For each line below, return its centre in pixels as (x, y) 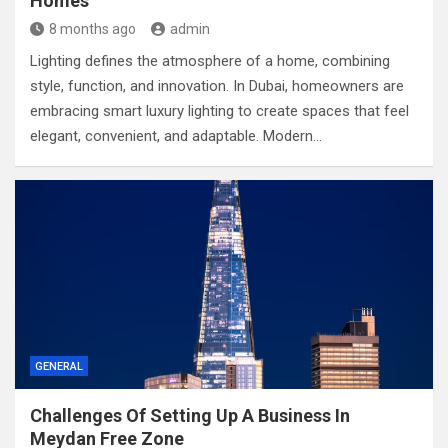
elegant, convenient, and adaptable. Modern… (176, 136)
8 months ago (92, 29)
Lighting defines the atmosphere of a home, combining (210, 61)
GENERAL (59, 366)
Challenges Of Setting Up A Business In (190, 415)
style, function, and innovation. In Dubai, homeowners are (217, 86)
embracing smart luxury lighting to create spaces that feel (219, 111)
